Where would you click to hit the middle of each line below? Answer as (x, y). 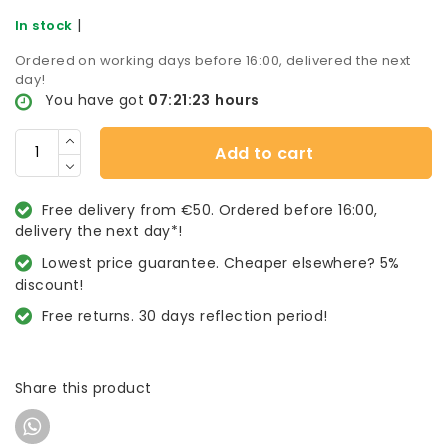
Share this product (83, 387)
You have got (95, 100)
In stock (44, 26)
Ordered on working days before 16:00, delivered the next (213, 61)
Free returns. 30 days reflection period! (184, 315)
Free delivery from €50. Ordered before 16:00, (209, 209)
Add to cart (264, 153)
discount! (49, 284)
